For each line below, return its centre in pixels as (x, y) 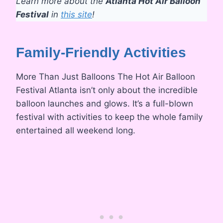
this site (76, 15)
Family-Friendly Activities (101, 53)
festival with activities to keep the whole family (109, 117)
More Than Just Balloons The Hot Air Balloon (106, 77)
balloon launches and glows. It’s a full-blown (105, 104)
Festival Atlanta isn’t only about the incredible (107, 90)
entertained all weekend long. (76, 131)
